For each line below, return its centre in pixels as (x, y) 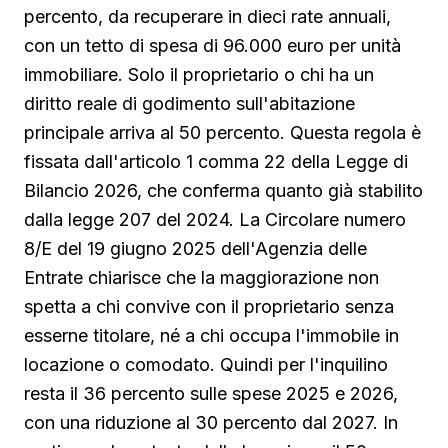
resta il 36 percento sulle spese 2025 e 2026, (211, 393)
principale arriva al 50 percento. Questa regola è (222, 132)
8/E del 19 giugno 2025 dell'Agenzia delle (195, 248)
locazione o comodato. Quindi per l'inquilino (206, 364)
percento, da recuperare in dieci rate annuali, (207, 16)
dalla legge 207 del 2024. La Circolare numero (215, 219)
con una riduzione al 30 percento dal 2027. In (211, 422)
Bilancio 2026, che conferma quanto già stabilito (223, 190)
